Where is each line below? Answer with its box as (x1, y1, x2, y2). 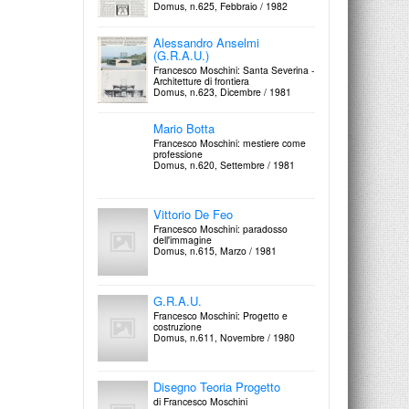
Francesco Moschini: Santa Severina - (153, 63, 314, 78)
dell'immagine (153, 233, 212, 247)
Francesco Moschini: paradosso (153, 222, 288, 236)
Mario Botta (153, 120, 215, 138)
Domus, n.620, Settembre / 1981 (153, 158, 295, 173)
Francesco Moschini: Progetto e (153, 308, 288, 322)
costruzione (153, 319, 202, 333)
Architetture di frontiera (153, 74, 249, 89)
